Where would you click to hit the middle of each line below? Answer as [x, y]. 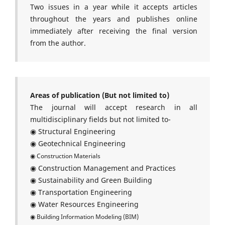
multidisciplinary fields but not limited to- [100, 119]
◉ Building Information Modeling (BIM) [84, 216]
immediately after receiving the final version [114, 31]
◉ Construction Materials [65, 156]
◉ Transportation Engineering [81, 192]
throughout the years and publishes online [114, 19]
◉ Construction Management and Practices [103, 168]
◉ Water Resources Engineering [84, 204]
